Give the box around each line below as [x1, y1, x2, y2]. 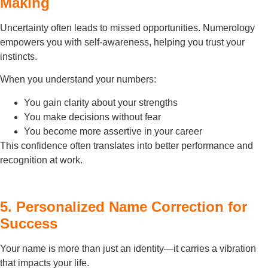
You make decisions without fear [24, 111, 161, 122]
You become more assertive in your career [24, 126, 202, 136]
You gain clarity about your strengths [24, 97, 178, 108]
